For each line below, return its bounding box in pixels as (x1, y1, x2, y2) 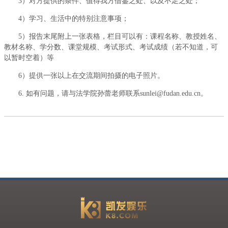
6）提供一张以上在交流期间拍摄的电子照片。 (18, 72, 164, 79)
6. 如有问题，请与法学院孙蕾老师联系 (18, 90, 140, 97)
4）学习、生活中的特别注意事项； (18, 15, 129, 22)
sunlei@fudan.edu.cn (140, 90, 201, 97)
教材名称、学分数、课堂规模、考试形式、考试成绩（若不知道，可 (4, 43, 218, 51)
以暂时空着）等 (4, 54, 54, 62)
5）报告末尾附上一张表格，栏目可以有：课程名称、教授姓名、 (18, 33, 221, 40)
